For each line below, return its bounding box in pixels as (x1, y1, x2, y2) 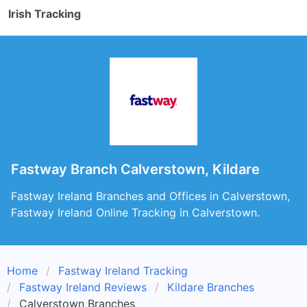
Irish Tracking (8, 7, 81, 21)
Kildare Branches (167, 280, 254, 294)
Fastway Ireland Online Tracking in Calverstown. (11, 206, 260, 219)
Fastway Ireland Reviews (19, 280, 147, 294)
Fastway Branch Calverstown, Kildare (11, 161, 260, 177)
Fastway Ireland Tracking (58, 264, 188, 278)
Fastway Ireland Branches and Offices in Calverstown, (11, 189, 290, 203)
